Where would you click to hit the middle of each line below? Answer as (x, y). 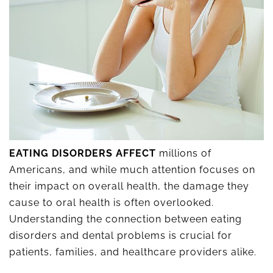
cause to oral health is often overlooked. (112, 203)
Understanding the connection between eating (126, 219)
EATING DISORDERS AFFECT (83, 153)
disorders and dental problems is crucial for (121, 236)
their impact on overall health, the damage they (129, 186)
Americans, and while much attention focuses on (132, 170)
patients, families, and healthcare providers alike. (133, 252)
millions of (184, 153)
